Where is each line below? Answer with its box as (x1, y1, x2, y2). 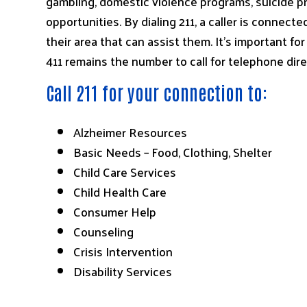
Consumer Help (73, 200, 157, 223)
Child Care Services (73, 160, 177, 184)
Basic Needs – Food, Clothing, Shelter (73, 140, 273, 164)
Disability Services (73, 260, 173, 283)
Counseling (73, 220, 134, 243)
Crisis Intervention (73, 240, 173, 263)
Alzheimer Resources (73, 121, 188, 144)
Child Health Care (73, 180, 167, 204)
